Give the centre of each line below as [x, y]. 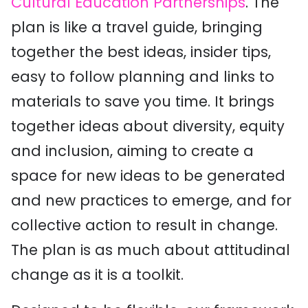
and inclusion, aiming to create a [132, 151]
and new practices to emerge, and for [151, 200]
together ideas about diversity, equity [148, 126]
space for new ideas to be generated [148, 176]
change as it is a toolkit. [97, 275]
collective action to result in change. [144, 225]
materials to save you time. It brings [143, 101]
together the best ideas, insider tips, [141, 52]
